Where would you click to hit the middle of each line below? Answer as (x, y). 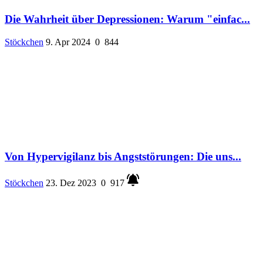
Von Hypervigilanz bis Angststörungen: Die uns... (123, 156)
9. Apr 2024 (68, 42)
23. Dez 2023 (71, 183)
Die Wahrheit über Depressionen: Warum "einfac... (127, 19)
